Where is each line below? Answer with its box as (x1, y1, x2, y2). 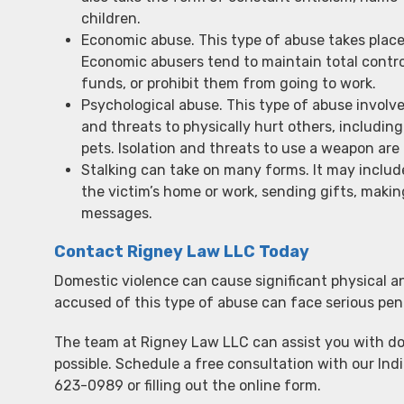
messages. (81, 205, 152, 222)
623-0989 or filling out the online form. (54, 377, 321, 394)
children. (81, 10, 141, 27)
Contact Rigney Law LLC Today (54, 242, 309, 262)
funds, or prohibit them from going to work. (81, 75, 376, 92)
